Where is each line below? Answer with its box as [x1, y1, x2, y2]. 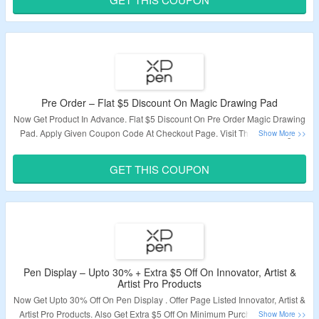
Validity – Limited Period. [112, 152, 207, 164]
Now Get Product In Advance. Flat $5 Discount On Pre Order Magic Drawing [14, 113, 305, 125]
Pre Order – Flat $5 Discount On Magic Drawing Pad [41, 95, 278, 110]
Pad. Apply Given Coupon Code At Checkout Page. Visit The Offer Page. [20, 127, 299, 139]
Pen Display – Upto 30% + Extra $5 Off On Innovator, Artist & [23, 265, 296, 279]
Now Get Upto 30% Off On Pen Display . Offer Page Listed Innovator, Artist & [14, 293, 305, 305]
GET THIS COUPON [110, 162, 209, 177]
